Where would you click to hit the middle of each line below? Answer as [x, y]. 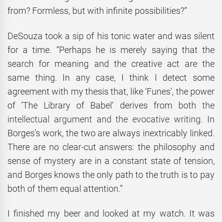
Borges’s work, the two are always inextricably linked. [111, 133]
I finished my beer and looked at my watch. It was [111, 214]
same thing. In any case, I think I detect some [111, 77]
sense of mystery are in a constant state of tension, [111, 161]
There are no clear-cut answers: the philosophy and [111, 147]
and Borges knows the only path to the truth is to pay [111, 174]
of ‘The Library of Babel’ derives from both [102, 105]
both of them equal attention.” [65, 188]
